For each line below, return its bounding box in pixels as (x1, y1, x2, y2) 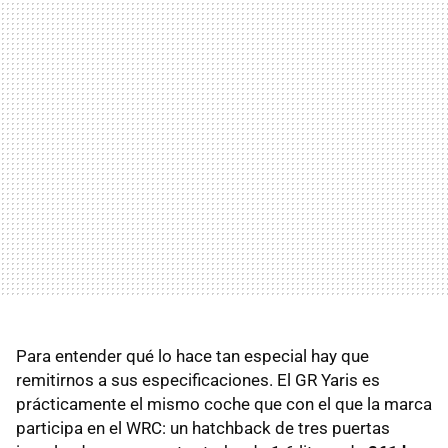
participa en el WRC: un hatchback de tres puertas (16, 417, 390, 438)
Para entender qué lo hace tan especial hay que (16, 345, 369, 366)
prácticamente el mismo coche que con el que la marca (16, 393, 432, 414)
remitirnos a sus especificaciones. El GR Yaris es (16, 369, 380, 390)
